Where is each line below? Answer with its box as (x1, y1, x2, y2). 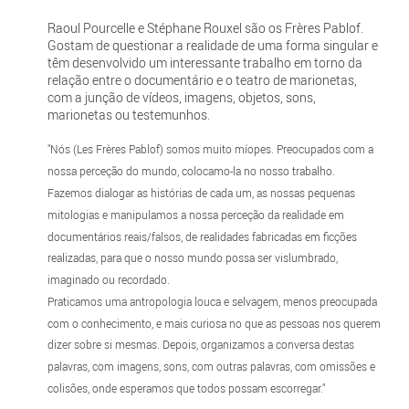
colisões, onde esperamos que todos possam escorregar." (47, 381, 325, 396)
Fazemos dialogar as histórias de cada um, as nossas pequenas (47, 185, 355, 200)
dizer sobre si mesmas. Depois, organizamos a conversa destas (47, 337, 354, 352)
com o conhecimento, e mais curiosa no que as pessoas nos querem (47, 315, 381, 330)
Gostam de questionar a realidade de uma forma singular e (47, 37, 378, 55)
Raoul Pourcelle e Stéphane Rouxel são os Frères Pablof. (47, 19, 363, 37)
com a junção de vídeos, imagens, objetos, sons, (47, 89, 316, 107)
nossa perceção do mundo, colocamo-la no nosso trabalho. (47, 163, 335, 179)
